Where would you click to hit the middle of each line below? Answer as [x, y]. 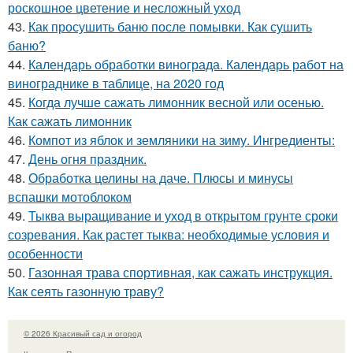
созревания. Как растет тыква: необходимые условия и [169, 234]
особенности [45, 253]
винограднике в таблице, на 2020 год [116, 83]
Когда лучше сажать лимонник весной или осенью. [176, 102]
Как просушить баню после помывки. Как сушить [170, 26]
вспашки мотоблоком [70, 196]
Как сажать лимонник [70, 121]
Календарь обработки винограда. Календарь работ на [186, 64]
